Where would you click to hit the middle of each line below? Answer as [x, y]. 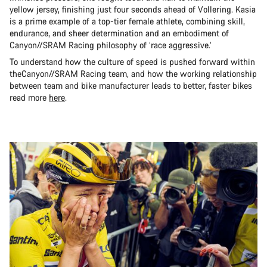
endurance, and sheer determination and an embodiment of [119, 33]
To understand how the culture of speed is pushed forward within [132, 61]
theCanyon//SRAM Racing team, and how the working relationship [133, 73]
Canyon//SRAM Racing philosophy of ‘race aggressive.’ [112, 45]
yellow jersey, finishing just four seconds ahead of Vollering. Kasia [133, 9]
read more [29, 97]
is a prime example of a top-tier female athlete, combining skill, [127, 21]
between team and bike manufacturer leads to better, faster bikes [131, 85]
